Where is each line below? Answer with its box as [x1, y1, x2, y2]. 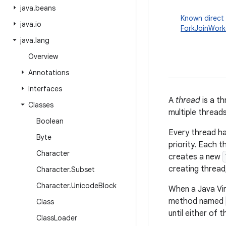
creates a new [168, 152, 222, 162]
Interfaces [28, 84, 62, 93]
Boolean [36, 117, 64, 126]
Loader [54, 213, 77, 222]
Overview [28, 52, 58, 61]
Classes [28, 100, 53, 109]
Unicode [71, 181, 98, 190]
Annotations [28, 68, 69, 77]
